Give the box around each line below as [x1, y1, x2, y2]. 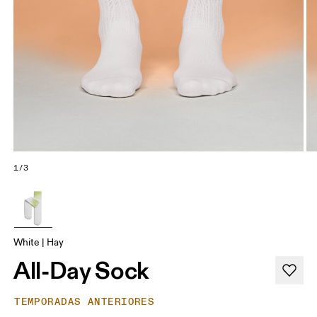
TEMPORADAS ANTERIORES [14, 296, 155, 309]
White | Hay [13, 236, 64, 249]
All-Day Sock [13, 255, 149, 286]
